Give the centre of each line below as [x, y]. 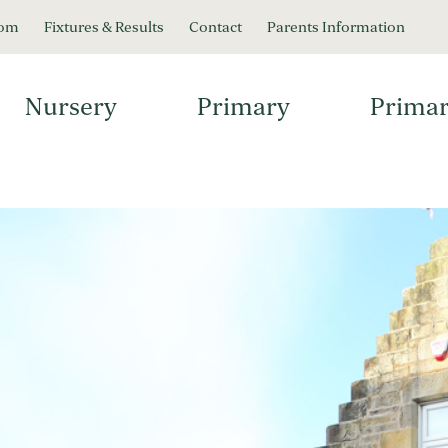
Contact [215, 27]
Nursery [70, 106]
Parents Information [336, 27]
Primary [243, 106]
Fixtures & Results [104, 27]
